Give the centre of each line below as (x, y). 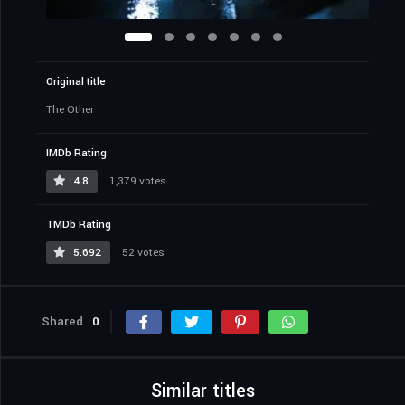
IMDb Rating (76, 154)
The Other (70, 110)
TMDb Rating (79, 225)
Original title (76, 82)
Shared (62, 322)
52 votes (142, 253)
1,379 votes (137, 182)
